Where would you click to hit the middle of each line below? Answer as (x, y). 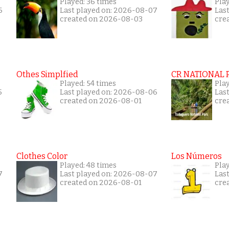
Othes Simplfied (47, 74)
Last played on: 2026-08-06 (109, 92)
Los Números (197, 156)
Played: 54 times (88, 83)
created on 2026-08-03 (101, 19)
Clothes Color (42, 156)
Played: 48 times (88, 165)
